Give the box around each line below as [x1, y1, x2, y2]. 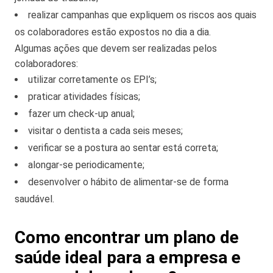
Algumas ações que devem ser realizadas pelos [15, 42, 217, 54]
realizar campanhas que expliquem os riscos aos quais [28, 9, 257, 21]
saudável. [15, 193, 54, 205]
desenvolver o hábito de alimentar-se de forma [28, 175, 229, 188]
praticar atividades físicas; [28, 90, 140, 102]
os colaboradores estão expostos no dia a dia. [15, 26, 211, 38]
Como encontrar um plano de [15, 227, 239, 247]
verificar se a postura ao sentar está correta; [28, 141, 218, 154]
